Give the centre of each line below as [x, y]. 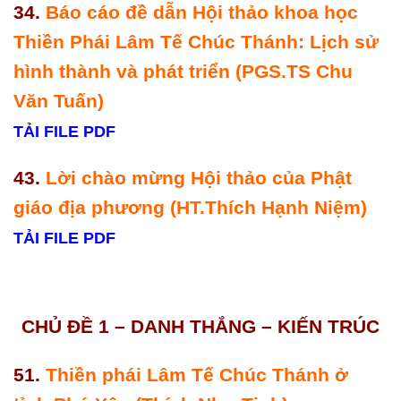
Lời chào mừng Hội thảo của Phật [199, 178]
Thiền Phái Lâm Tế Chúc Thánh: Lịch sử [196, 41]
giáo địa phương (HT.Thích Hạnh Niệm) [193, 208]
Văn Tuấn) [59, 100]
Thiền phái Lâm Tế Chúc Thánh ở [197, 374]
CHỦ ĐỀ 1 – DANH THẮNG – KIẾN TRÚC [200, 327]
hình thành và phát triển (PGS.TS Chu [183, 71]
